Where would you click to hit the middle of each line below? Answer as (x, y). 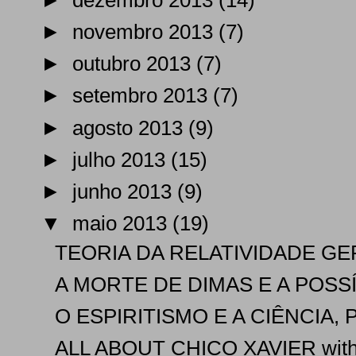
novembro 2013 (146, 32)
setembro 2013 (143, 96)
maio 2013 (123, 223)
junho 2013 (125, 191)
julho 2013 (122, 159)
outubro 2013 (135, 64)
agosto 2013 (131, 128)
